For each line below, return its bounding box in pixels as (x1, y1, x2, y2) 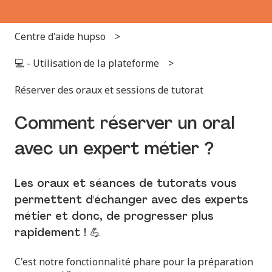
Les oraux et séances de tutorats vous (15, 178, 237, 191)
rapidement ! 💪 (15, 228, 101, 240)
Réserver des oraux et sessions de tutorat (15, 83, 203, 97)
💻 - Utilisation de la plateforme (15, 56, 159, 70)
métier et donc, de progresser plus (15, 211, 214, 223)
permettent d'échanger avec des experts (15, 195, 248, 207)
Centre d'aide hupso (15, 29, 106, 43)
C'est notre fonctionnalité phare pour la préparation (15, 255, 253, 269)
